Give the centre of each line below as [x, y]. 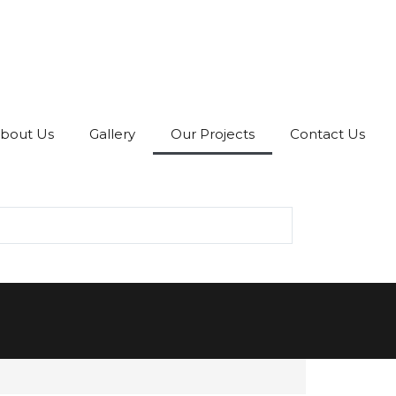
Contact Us [327, 134]
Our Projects [213, 134]
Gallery [112, 134]
